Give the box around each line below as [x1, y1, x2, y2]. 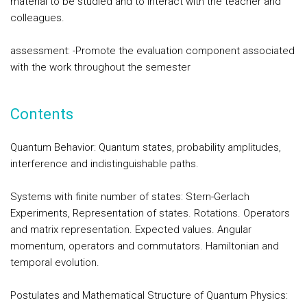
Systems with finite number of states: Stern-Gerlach [10, 191, 249, 203]
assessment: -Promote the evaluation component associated [10, 45, 295, 57]
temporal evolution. [10, 256, 99, 269]
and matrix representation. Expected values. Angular [10, 223, 251, 236]
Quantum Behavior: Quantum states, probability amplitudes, [10, 141, 281, 153]
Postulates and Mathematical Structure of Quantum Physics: [10, 289, 288, 302]
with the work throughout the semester [10, 61, 191, 73]
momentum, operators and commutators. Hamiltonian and [10, 240, 279, 252]
